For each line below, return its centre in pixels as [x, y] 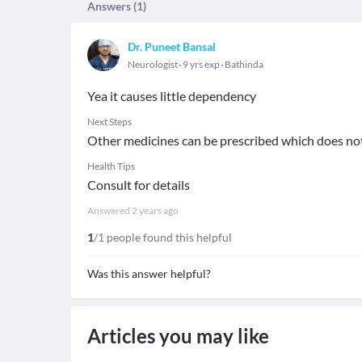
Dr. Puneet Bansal [172, 46]
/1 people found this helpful [163, 237]
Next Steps [109, 122]
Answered [109, 210]
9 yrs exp [201, 64]
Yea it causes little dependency [172, 96]
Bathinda [244, 64]
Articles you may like [178, 336]
